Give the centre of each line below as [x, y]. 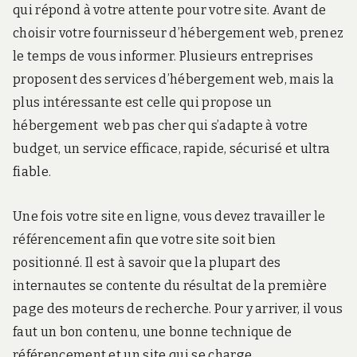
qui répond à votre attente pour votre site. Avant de [170, 10]
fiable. [32, 172]
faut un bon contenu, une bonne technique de [153, 331]
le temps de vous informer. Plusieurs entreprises [163, 57]
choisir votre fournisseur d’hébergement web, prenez [178, 33]
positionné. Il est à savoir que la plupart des [147, 262]
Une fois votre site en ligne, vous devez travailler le [169, 216]
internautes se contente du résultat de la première [170, 285]
